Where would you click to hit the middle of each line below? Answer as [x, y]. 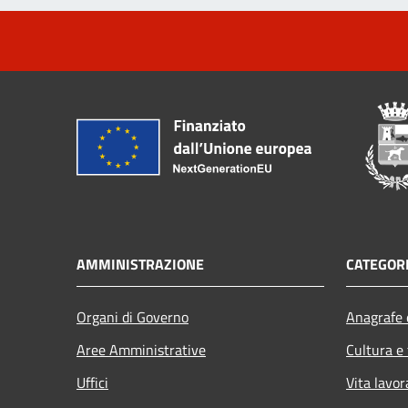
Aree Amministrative [141, 350]
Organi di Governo [133, 317]
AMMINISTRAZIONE [140, 265]
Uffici [92, 383]
